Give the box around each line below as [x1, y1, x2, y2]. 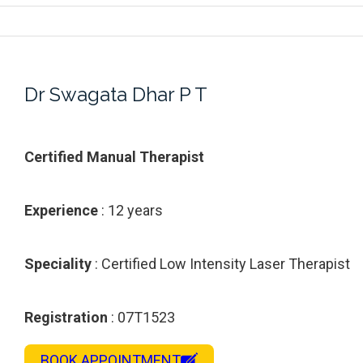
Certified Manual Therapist [24, 148, 204, 166]
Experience [24, 202, 98, 220]
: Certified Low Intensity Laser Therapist [92, 255, 350, 273]
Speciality [24, 255, 92, 273]
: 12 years [98, 202, 163, 220]
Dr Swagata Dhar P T [24, 83, 207, 107]
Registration [24, 309, 108, 327]
